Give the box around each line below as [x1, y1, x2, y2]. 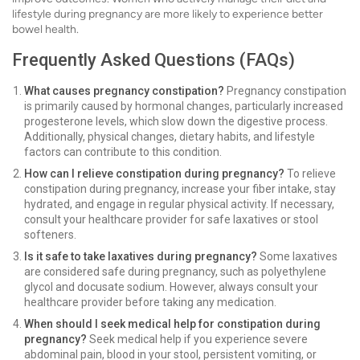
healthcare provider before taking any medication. [24, 296, 276, 309]
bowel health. [12, 22, 79, 37]
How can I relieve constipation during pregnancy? [24, 167, 284, 181]
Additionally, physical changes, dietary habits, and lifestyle [24, 130, 315, 144]
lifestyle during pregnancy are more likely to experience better [12, 7, 323, 22]
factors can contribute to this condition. [24, 145, 222, 159]
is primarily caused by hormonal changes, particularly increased [24, 100, 343, 113]
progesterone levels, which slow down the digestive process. [24, 115, 328, 129]
